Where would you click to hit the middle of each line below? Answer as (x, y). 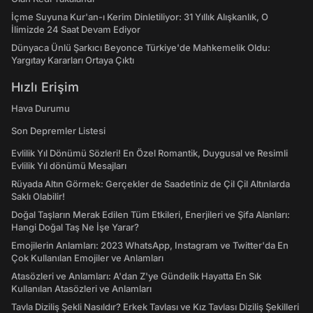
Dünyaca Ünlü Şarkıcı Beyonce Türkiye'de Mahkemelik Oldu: (141, 48)
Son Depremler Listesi (58, 131)
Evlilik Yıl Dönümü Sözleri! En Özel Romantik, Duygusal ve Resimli (150, 153)
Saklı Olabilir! (38, 196)
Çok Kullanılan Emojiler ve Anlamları (87, 258)
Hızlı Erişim (45, 87)
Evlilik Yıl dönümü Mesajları (69, 166)
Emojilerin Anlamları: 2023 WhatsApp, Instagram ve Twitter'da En (150, 245)
